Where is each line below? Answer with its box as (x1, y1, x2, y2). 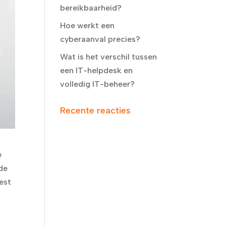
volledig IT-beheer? (60, 79, 135, 89)
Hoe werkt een (60, 21, 115, 30)
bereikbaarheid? (60, 3, 122, 13)
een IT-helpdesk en (60, 66, 133, 75)
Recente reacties (60, 105, 131, 116)
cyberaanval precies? (60, 34, 141, 44)
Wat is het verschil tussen (60, 52, 157, 62)
